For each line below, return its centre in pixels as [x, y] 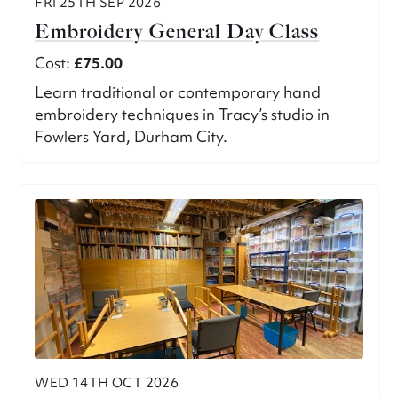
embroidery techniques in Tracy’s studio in [183, 115]
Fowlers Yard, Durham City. [131, 137]
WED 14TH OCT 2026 [107, 383]
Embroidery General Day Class [177, 32]
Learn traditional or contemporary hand [178, 92]
